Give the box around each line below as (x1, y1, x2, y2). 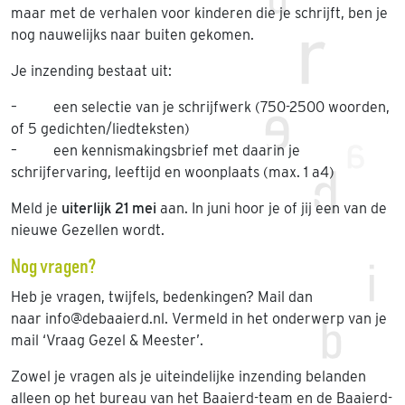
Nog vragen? (11, 258, 96, 277)
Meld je (11, 200, 61, 217)
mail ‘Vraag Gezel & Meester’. (11, 332, 203, 349)
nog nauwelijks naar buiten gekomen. (11, 26, 254, 43)
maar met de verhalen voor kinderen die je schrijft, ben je (11, 5, 388, 22)
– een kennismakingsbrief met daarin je (11, 142, 300, 159)
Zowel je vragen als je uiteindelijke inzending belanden (11, 368, 366, 385)
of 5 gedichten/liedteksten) (11, 120, 190, 137)
